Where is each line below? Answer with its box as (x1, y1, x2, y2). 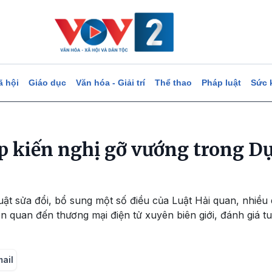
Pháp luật (201, 78, 241, 87)
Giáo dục (28, 78, 66, 87)
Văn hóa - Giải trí (75, 78, 145, 87)
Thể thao (154, 78, 192, 87)
